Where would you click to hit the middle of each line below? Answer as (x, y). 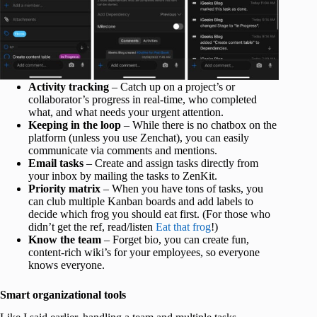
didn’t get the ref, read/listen (92, 226)
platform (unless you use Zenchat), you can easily (139, 137)
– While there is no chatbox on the (199, 125)
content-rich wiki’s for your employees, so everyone (144, 252)
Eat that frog (183, 226)
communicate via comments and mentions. (123, 150)
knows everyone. (67, 265)
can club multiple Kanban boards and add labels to (141, 201)
